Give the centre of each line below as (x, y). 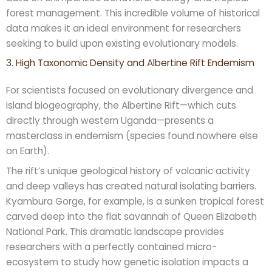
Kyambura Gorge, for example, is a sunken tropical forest (135, 201)
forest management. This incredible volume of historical (133, 13)
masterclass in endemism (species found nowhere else (132, 136)
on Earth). (28, 151)
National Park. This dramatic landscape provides (115, 232)
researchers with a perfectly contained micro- (111, 247)
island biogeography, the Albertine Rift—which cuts (121, 106)
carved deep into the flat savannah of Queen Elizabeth (131, 216)
